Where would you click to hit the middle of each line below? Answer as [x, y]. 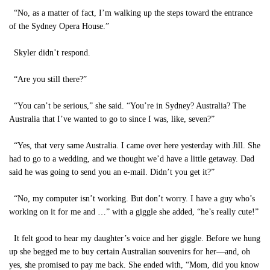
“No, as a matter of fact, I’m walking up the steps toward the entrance [131, 13]
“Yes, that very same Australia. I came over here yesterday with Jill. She [135, 146]
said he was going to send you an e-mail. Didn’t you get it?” [112, 172]
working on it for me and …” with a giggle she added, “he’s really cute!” [134, 212]
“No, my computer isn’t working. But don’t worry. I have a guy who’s [132, 199]
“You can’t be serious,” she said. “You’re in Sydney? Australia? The [127, 106]
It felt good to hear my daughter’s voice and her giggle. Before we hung [135, 238]
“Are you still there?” [48, 79]
